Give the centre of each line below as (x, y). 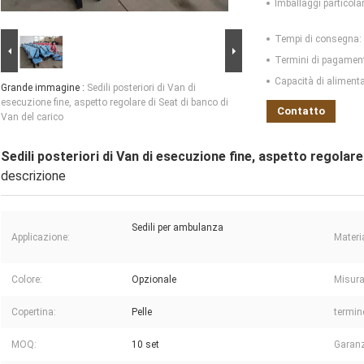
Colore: (27, 280)
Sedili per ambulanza (178, 228)
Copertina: (34, 312)
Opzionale (154, 280)
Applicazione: (41, 238)
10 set (145, 345)
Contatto (301, 111)
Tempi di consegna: (318, 39)
